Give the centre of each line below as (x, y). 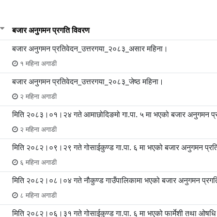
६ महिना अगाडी (37, 162)
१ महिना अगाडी (37, 63)
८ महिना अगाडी (37, 195)
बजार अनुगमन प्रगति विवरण (51, 30)
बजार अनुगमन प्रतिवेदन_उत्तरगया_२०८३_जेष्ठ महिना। (88, 82)
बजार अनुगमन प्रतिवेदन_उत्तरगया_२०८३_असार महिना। (90, 49)
